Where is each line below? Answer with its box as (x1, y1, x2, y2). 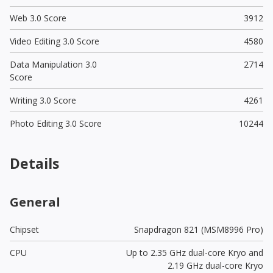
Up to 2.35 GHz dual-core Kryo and (126, 246, 263, 258)
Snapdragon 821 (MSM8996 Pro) (133, 223, 263, 235)
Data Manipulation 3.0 (10, 58, 97, 70)
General (10, 193, 60, 210)
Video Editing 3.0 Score (10, 35, 99, 47)
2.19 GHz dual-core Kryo (167, 259, 263, 271)
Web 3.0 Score (10, 12, 66, 24)
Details (10, 153, 59, 173)
